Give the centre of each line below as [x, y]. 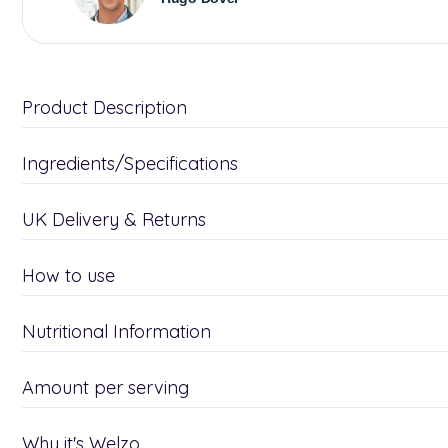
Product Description [104, 107]
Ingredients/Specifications [130, 163]
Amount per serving [105, 387]
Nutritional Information [116, 331]
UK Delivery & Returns [114, 219]
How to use [68, 275]
